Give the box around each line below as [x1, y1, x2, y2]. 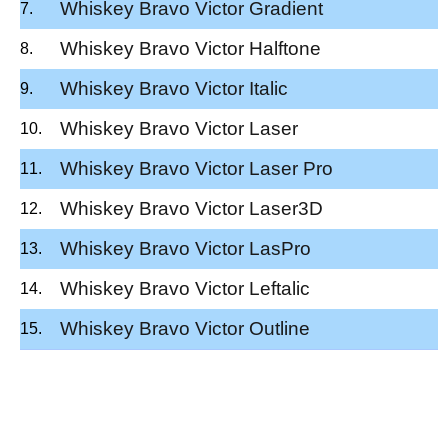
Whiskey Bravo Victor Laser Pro [60, 157, 333, 179]
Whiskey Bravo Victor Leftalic [60, 277, 310, 299]
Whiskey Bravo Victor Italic [60, 77, 288, 99]
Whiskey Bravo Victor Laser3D [60, 197, 323, 219]
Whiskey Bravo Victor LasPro [60, 237, 311, 259]
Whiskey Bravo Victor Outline [60, 317, 310, 339]
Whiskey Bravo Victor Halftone [60, 37, 321, 59]
